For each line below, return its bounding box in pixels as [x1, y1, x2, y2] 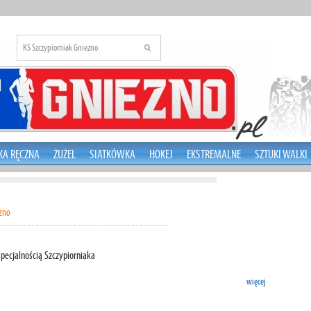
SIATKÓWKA [90, 146, 135, 162]
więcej [246, 276, 266, 287]
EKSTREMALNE [187, 146, 241, 162]
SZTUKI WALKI [255, 146, 308, 162]
